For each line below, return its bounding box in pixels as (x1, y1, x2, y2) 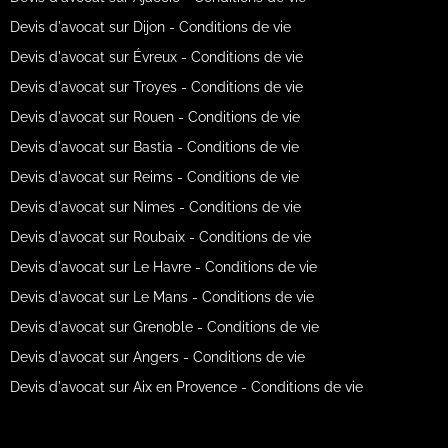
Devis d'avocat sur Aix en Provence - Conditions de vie (9, 378, 363, 395)
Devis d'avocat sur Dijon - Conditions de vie (9, 18, 291, 35)
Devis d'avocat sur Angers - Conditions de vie (9, 348, 305, 365)
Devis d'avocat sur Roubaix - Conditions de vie (9, 228, 311, 245)
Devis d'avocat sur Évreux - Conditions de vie (9, 48, 303, 65)
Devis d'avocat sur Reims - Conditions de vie (9, 168, 299, 185)
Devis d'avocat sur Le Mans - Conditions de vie (9, 288, 314, 305)
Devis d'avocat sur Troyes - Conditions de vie (9, 78, 303, 95)
